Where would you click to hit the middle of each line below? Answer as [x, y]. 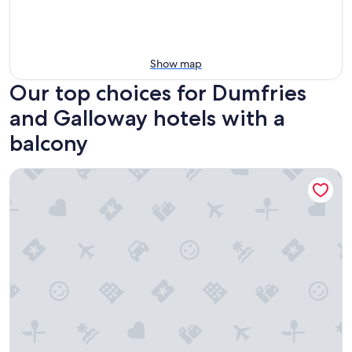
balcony [49, 143]
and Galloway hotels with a [147, 117]
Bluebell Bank [47, 175]
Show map [176, 63]
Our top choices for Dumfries [158, 92]
